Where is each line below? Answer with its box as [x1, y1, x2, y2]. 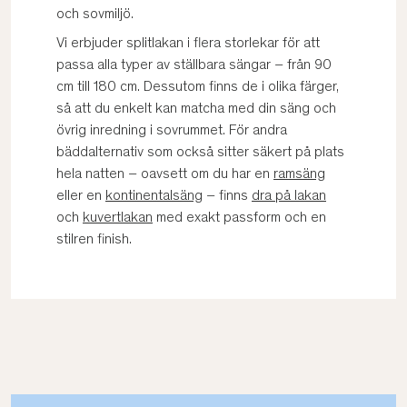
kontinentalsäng [105, 189, 203, 203]
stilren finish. [56, 233, 132, 247]
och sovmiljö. [56, 7, 134, 22]
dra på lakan [252, 189, 326, 203]
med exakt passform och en [153, 211, 326, 225]
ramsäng [273, 167, 325, 182]
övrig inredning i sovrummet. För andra [56, 124, 287, 138]
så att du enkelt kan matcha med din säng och [56, 102, 336, 116]
